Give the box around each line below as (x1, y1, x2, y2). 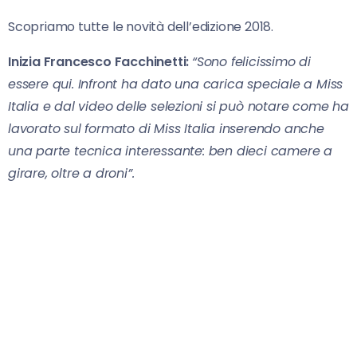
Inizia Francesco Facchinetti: (8, 53, 190, 72)
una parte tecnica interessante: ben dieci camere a (8, 142, 332, 161)
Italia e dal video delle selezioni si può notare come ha (8, 97, 349, 116)
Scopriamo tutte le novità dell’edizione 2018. (8, 18, 273, 37)
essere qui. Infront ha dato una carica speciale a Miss (8, 75, 343, 94)
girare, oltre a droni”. (8, 164, 135, 183)
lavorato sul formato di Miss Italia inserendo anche (8, 120, 324, 139)
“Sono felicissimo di (192, 53, 312, 72)
